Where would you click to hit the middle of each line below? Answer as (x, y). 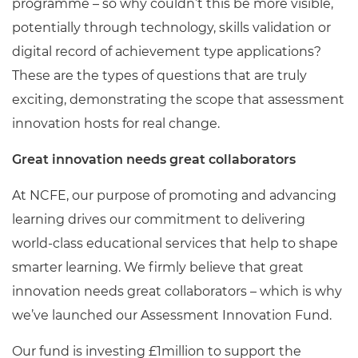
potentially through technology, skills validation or (171, 28)
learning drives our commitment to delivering (159, 219)
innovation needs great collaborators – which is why (177, 291)
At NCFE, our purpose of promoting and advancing (174, 195)
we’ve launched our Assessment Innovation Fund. (172, 315)
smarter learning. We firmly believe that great (158, 267)
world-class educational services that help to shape (175, 243)
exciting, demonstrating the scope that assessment (178, 99)
